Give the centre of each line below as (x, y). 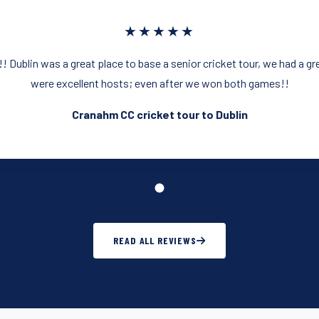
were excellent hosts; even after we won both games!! (159, 83)
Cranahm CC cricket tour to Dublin (159, 115)
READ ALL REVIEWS (155, 241)
